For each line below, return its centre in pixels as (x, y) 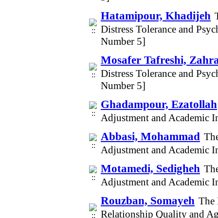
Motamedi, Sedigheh (150, 168)
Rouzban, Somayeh (148, 200)
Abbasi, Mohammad (150, 136)
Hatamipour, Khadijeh (156, 16)
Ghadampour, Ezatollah (159, 104)
